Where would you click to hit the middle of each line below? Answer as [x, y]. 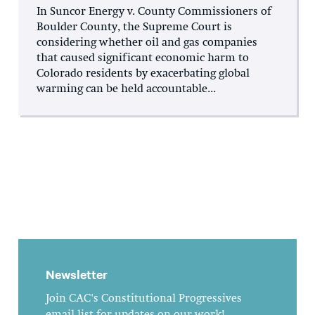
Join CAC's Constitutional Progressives [144, 299]
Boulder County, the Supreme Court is [134, 28]
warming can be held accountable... [126, 90]
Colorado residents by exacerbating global [143, 74]
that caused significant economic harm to [143, 59]
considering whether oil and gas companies [147, 43]
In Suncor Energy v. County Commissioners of [154, 12]
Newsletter [77, 275]
